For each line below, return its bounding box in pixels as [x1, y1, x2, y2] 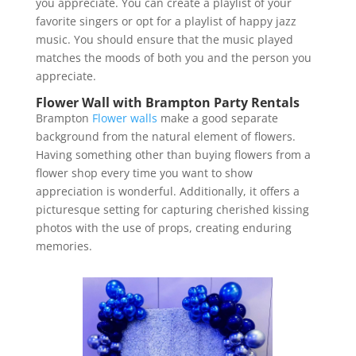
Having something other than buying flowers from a [35, 146, 311, 162]
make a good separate [157, 110, 278, 126]
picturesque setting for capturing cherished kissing [35, 201, 309, 217]
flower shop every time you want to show [35, 164, 253, 180]
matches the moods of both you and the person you [35, 49, 311, 65]
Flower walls [91, 110, 157, 126]
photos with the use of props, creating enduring [35, 219, 292, 235]
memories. [35, 238, 92, 253]
